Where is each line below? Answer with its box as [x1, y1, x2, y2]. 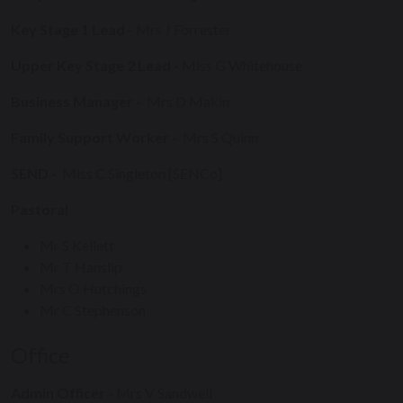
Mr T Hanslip [40, 258, 122, 275]
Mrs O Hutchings [40, 280, 147, 297]
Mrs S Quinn [180, 129, 258, 146]
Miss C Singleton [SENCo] [59, 165, 222, 182]
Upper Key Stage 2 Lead [11, 57, 174, 74]
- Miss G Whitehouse [174, 57, 302, 74]
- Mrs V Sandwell [105, 384, 212, 401]
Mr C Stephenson [40, 301, 146, 318]
